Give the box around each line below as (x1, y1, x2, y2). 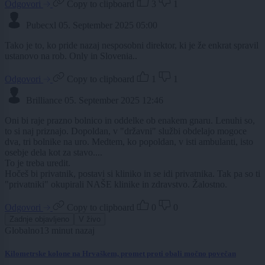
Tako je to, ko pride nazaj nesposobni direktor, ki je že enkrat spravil (5, 40, 258, 50)
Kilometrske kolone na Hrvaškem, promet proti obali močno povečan (5, 248, 236, 258)
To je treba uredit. (5, 157, 70, 168)
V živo (79, 214, 101, 224)
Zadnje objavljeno (9, 214, 69, 224)
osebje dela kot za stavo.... (5, 147, 102, 157)
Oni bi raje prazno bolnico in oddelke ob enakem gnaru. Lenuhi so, (5, 115, 255, 125)
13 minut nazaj (40, 225, 95, 235)
